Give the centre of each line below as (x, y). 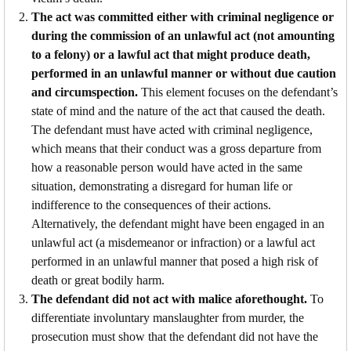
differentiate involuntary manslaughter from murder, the (168, 317)
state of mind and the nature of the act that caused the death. (178, 110)
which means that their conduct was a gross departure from (176, 148)
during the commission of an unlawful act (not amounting (183, 35)
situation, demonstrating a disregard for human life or (162, 186)
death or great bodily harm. (98, 280)
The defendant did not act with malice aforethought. (169, 299)
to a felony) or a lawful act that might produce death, (171, 54)
